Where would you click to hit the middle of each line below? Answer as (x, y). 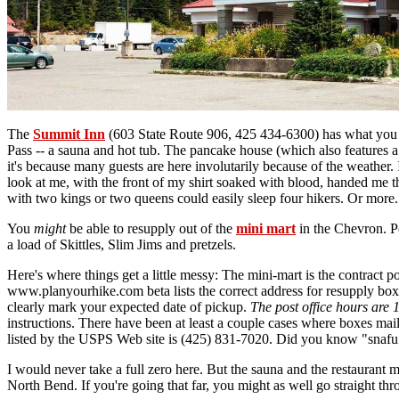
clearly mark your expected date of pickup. (129, 307)
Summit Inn (69, 134)
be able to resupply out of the (151, 229)
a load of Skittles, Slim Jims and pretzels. (122, 245)
